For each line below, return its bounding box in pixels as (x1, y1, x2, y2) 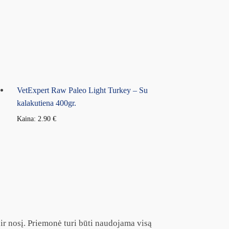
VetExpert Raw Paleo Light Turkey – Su (17, 85, 148, 95)
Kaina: (17, 114, 38, 123)
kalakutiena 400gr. (17, 98, 77, 107)
